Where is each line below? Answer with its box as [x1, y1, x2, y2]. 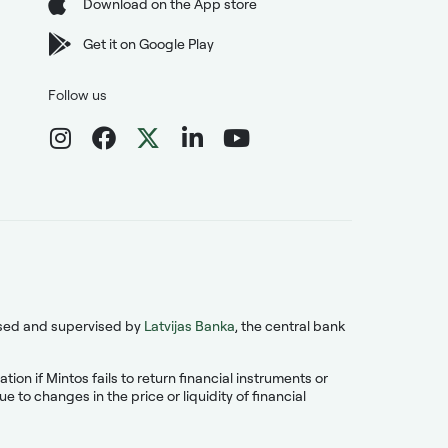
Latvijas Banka [144, 317, 235, 334]
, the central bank [235, 317, 345, 334]
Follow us [48, 86, 107, 103]
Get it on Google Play [83, 35, 214, 52]
